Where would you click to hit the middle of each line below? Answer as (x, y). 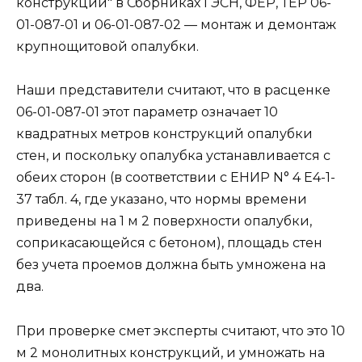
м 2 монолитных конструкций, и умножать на (170, 352)
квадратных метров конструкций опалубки (164, 134)
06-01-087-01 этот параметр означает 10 (147, 112)
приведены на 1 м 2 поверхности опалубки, (164, 221)
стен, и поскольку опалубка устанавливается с (173, 156)
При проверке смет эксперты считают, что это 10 (181, 330)
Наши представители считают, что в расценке (173, 90)
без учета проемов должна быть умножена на (171, 265)
